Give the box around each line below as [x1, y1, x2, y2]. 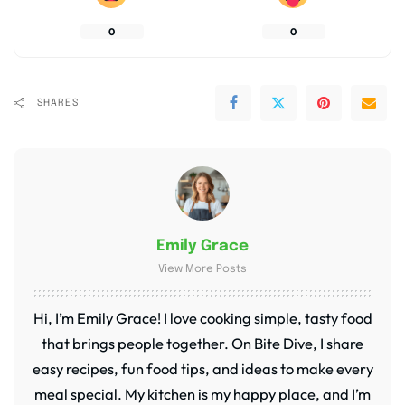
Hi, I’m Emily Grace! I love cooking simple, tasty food [33, 308, 372, 328]
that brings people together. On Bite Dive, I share [42, 334, 363, 353]
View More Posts [158, 264, 247, 276]
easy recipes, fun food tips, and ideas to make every [32, 359, 373, 379]
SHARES [37, 98, 79, 109]
